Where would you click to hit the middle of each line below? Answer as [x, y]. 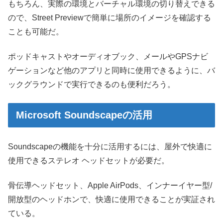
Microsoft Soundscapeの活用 [84, 115]
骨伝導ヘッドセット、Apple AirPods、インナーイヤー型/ [110, 186]
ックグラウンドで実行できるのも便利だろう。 [92, 85]
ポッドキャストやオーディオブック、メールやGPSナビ [108, 57]
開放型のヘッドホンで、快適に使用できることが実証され [111, 200]
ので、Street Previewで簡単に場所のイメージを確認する [110, 17]
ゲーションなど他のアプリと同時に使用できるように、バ [111, 71]
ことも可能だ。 [36, 31]
